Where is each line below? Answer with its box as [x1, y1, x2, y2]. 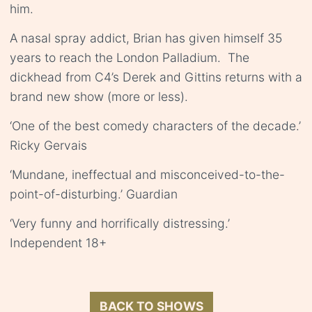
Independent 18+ [10, 235, 107, 251]
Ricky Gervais [10, 138, 87, 153]
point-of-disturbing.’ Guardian [10, 187, 178, 202]
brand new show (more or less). [10, 89, 188, 104]
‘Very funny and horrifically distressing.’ [10, 216, 230, 231]
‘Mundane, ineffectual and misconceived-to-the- [10, 167, 285, 182]
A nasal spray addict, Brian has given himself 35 [10, 31, 282, 46]
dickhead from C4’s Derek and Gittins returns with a [10, 70, 302, 85]
